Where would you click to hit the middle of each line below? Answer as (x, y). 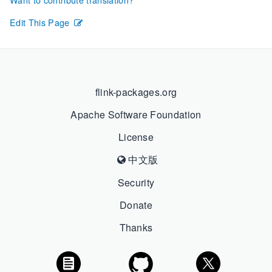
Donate (136, 205)
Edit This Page (40, 22)
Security (136, 183)
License (136, 137)
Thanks (136, 228)
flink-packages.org (136, 92)
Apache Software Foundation (136, 115)
